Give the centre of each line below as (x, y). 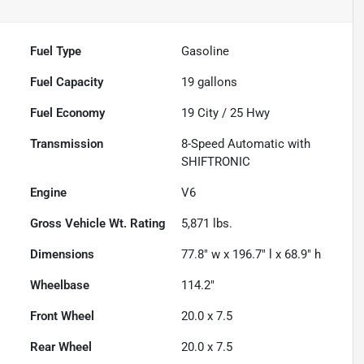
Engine (49, 192)
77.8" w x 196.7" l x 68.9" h (251, 254)
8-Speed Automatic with (246, 143)
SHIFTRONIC (216, 161)
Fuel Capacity (67, 82)
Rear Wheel (61, 347)
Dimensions (63, 254)
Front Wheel (63, 316)
